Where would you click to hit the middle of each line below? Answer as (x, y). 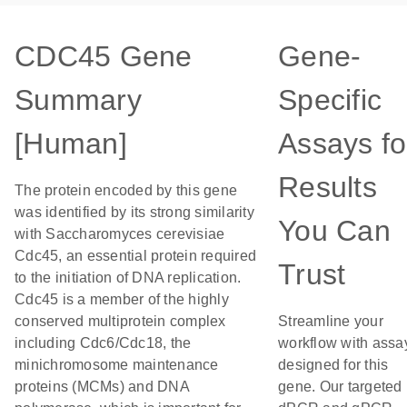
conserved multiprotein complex (120, 321)
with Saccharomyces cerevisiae (120, 234)
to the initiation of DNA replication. (128, 278)
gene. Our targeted (340, 387)
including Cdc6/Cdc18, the (103, 343)
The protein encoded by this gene (126, 190)
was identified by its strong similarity (134, 212)
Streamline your (331, 321)
